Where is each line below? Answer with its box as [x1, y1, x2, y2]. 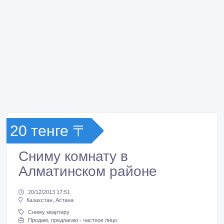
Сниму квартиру [28, 209, 69, 215]
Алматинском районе [18, 163, 157, 179]
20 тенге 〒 [10, 122, 87, 139]
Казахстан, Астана [26, 197, 73, 203]
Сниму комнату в [18, 148, 128, 164]
